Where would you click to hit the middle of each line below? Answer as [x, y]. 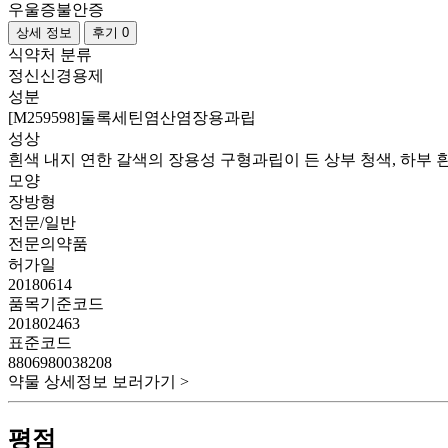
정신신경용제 [56, 75]
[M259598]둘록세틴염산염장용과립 [132, 117]
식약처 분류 [50, 54]
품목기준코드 [56, 303]
